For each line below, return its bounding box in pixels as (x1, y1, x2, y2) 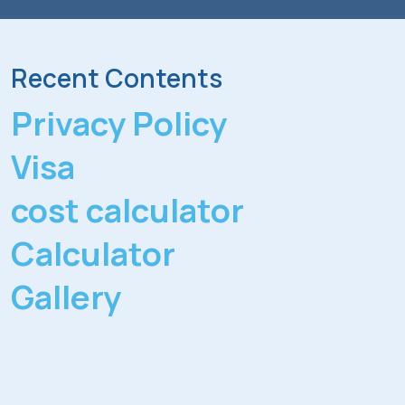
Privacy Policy (11, 101, 227, 146)
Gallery (11, 275, 121, 319)
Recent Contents (11, 61, 222, 95)
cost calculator (11, 188, 244, 232)
